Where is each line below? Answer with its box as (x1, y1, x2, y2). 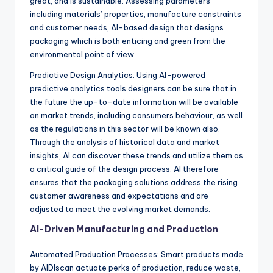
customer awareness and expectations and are (30, 191, 208, 200)
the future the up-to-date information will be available (30, 97, 238, 107)
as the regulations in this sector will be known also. (30, 124, 220, 133)
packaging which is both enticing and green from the (30, 36, 225, 46)
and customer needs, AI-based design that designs (30, 23, 224, 32)
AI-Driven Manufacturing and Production (30, 224, 218, 235)
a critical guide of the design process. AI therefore (30, 164, 219, 174)
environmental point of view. (30, 49, 136, 59)
